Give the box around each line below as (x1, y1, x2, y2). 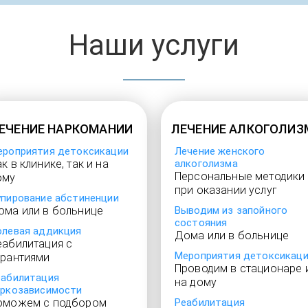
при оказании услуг (175, 184, 277, 197)
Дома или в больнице (175, 229, 289, 242)
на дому (175, 276, 217, 289)
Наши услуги (69, 28, 239, 62)
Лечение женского (175, 145, 265, 157)
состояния (175, 217, 228, 229)
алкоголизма (175, 157, 238, 170)
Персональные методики (175, 170, 305, 183)
